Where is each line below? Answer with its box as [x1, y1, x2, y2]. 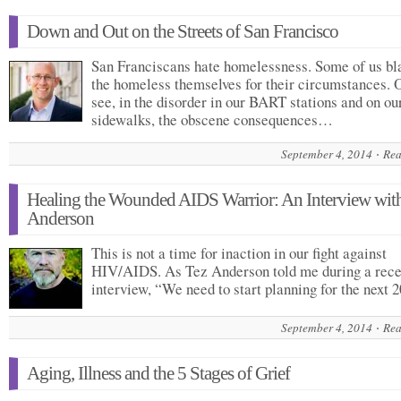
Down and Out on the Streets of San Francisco [27, 21, 338, 42]
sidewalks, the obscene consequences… [91, 109, 333, 130]
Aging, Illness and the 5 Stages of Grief [27, 363, 290, 384]
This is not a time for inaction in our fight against [91, 243, 387, 263]
